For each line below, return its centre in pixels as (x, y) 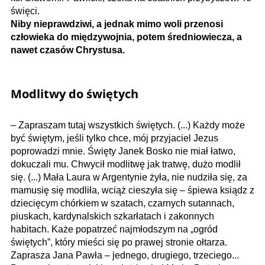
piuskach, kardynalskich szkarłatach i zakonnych (112, 216)
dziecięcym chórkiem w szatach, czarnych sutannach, (122, 203)
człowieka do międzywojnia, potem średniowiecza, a (126, 37)
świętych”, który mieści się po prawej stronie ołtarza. (119, 242)
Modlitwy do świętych (75, 93)
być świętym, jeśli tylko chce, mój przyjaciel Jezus (114, 138)
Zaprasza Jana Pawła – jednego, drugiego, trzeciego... (125, 255)
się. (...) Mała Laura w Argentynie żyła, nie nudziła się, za (129, 177)
